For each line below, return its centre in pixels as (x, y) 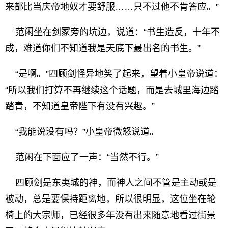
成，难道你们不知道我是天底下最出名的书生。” (103, 48)
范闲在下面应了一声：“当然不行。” (82, 157)
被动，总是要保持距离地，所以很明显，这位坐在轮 (110, 199)
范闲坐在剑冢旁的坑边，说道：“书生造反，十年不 (112, 32)
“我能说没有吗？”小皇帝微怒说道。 (82, 132)
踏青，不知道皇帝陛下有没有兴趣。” (80, 106)
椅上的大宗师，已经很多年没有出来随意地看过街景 (110, 215)
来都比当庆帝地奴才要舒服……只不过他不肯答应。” (112, 7)
